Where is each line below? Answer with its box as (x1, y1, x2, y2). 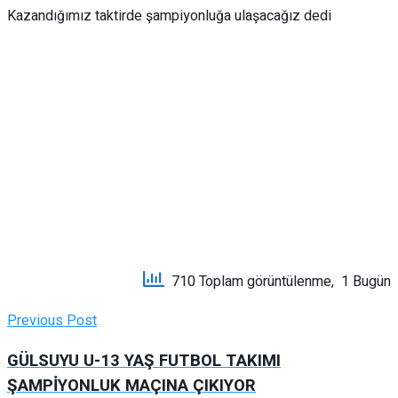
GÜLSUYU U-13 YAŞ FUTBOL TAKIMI (7, 347, 281, 373)
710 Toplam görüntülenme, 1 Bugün (164, 270, 391, 292)
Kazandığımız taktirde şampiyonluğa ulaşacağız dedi (7, 4, 331, 27)
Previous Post (7, 309, 97, 331)
